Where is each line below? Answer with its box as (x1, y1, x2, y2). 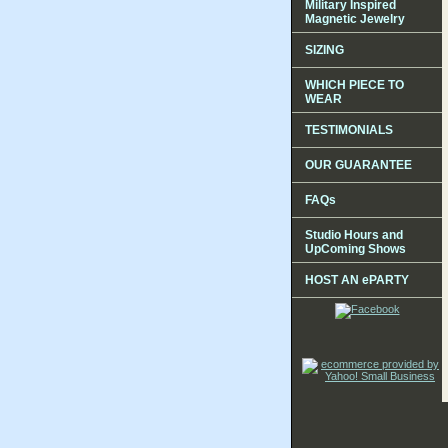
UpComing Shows (305, 241, 406, 256)
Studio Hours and (305, 227, 403, 242)
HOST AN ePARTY (305, 272, 409, 287)
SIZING (305, 42, 344, 57)
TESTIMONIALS (305, 122, 393, 137)
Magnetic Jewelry (305, 11, 405, 26)
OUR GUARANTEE (305, 157, 412, 172)
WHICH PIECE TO (305, 77, 404, 92)
